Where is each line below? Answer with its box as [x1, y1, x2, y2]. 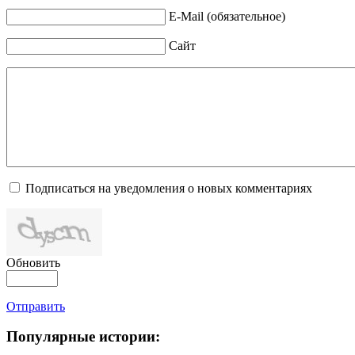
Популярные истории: [6, 328, 160, 345]
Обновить [6, 255, 60, 269]
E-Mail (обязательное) [169, 9, 285, 23]
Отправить [6, 299, 65, 313]
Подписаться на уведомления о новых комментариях [25, 181, 312, 195]
